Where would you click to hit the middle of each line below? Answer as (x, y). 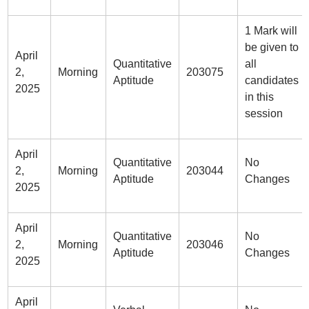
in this (259, 97)
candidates (271, 80)
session (263, 113)
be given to (271, 47)
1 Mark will (271, 31)
